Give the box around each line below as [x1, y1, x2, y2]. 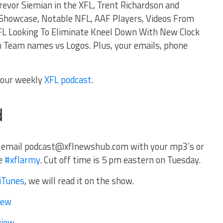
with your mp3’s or [128, 139, 204, 153]
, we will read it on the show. [24, 174, 134, 188]
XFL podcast [44, 73, 92, 87]
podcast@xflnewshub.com [24, 139, 128, 153]
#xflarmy [4, 153, 40, 167]
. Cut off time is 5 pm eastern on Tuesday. [40, 153, 201, 167]
